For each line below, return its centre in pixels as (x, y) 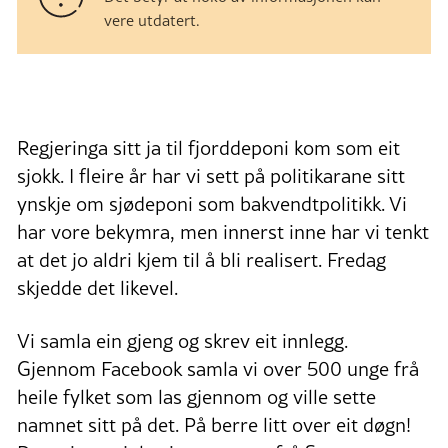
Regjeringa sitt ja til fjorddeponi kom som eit (208, 147)
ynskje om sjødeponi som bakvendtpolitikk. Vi (212, 203)
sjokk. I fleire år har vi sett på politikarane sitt (211, 175)
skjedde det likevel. (97, 287)
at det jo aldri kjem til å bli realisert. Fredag (201, 259)
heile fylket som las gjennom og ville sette (196, 396)
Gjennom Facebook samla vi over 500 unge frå (218, 368)
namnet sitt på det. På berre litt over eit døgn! (214, 424)
